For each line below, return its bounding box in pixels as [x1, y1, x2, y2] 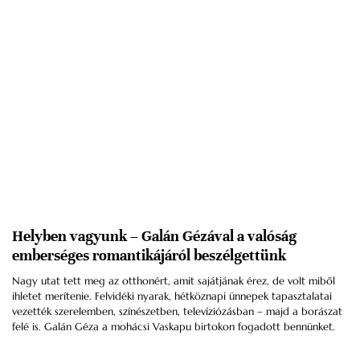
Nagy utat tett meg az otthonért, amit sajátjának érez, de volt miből [12, 273, 335, 288]
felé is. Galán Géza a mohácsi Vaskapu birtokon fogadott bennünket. [12, 319, 335, 333]
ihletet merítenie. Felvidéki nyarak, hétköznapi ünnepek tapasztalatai [12, 288, 332, 303]
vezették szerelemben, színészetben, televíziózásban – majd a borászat [12, 304, 342, 318]
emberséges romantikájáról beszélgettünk [12, 245, 286, 264]
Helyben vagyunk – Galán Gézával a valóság [12, 226, 297, 245]
